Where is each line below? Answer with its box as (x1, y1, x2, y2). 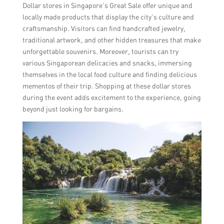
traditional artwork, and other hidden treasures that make (22, 35, 201, 44)
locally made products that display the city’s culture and (22, 12, 194, 21)
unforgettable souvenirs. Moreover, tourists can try (22, 46, 178, 55)
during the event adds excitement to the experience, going (22, 92, 201, 101)
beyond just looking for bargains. (22, 104, 123, 113)
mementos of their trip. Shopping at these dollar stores (22, 81, 191, 90)
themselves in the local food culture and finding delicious (22, 69, 197, 78)
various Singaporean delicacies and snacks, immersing (22, 58, 192, 67)
